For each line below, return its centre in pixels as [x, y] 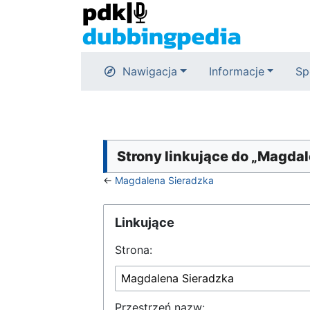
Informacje [236, 71]
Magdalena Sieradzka [164, 180]
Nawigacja [150, 71]
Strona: [134, 250]
